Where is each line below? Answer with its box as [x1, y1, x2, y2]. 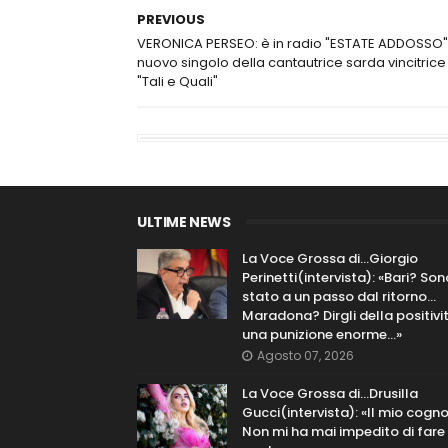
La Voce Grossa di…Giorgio [242, 249, 418, 268]
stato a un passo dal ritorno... [242, 287, 436, 306]
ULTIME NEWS [137, 212, 231, 232]
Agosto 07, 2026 [257, 347, 354, 364]
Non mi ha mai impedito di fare [242, 422, 445, 441]
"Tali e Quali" [137, 72, 218, 91]
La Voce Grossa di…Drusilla [242, 384, 418, 403]
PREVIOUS [137, 10, 205, 29]
